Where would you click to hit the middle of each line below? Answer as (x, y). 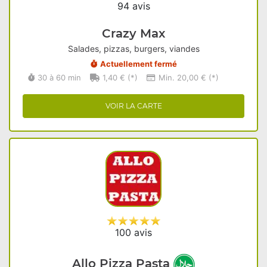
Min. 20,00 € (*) (189, 77)
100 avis (133, 232)
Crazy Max (133, 33)
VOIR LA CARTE (133, 106)
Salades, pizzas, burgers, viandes (133, 49)
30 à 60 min (59, 77)
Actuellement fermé (138, 64)
